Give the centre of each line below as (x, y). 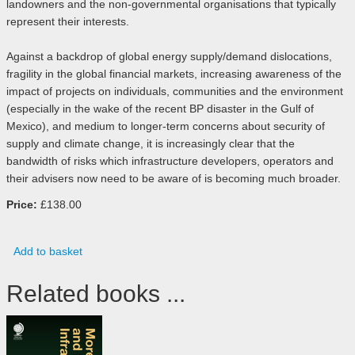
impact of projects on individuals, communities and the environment (175, 92)
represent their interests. (69, 22)
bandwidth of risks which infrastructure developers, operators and (170, 161)
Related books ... (96, 294)
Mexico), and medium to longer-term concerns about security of (166, 126)
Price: (22, 205)
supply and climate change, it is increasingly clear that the (151, 144)
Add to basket (48, 252)
